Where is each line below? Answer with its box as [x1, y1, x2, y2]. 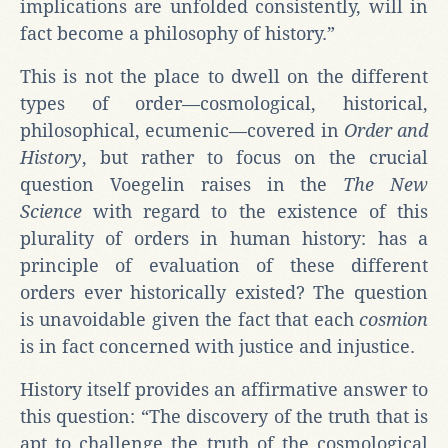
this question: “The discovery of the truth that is [20, 405, 428, 427]
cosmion [359, 308, 428, 330]
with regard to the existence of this [82, 200, 428, 222]
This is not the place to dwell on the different [20, 65, 428, 87]
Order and [343, 119, 428, 141]
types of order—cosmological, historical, [20, 92, 428, 114]
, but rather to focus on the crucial [82, 146, 428, 168]
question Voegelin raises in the [20, 173, 328, 195]
